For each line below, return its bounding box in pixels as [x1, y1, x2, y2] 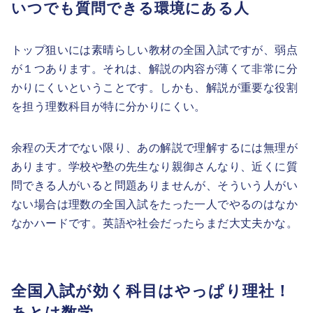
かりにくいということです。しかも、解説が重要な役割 [11, 79, 298, 95]
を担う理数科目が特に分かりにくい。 [11, 98, 206, 114]
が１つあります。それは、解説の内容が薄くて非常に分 [11, 60, 298, 76]
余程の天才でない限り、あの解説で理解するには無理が [11, 139, 298, 155]
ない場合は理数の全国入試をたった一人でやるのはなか [11, 196, 298, 212]
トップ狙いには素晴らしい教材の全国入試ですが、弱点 [11, 41, 298, 57]
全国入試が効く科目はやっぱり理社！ [11, 279, 291, 301]
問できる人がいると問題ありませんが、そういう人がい [11, 177, 298, 193]
